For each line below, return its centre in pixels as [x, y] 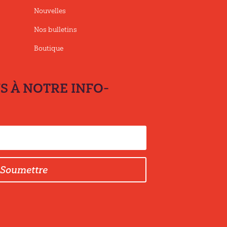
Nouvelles [50, 11]
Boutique [48, 49]
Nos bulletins [55, 30]
